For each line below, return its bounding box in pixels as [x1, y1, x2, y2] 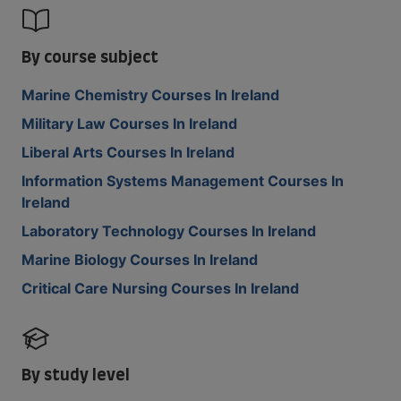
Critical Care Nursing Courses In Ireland [21, 279, 299, 297]
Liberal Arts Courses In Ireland [21, 143, 235, 161]
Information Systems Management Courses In [21, 172, 344, 190]
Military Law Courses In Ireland [21, 115, 237, 132]
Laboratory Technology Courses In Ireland [21, 222, 316, 240]
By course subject [21, 44, 158, 68]
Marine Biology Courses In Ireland [21, 251, 258, 269]
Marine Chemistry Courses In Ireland [21, 86, 279, 104]
